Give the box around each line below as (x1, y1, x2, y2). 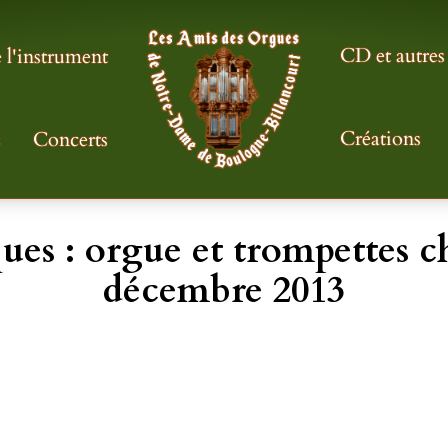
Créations (340, 125, 421, 153)
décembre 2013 (103, 265, 345, 315)
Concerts (33, 126, 108, 154)
